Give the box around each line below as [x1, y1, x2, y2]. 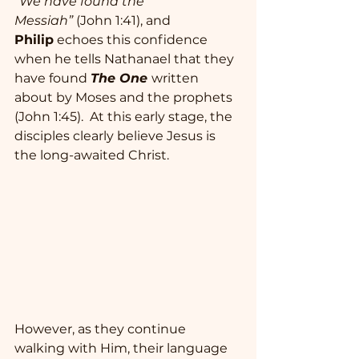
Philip [14, 32, 54, 48]
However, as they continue [14, 321, 189, 337]
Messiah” [14, 13, 73, 29]
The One [91, 71, 147, 87]
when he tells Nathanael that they [14, 51, 237, 67]
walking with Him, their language [14, 341, 231, 357]
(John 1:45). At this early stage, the [14, 109, 236, 125]
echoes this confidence [54, 32, 211, 48]
